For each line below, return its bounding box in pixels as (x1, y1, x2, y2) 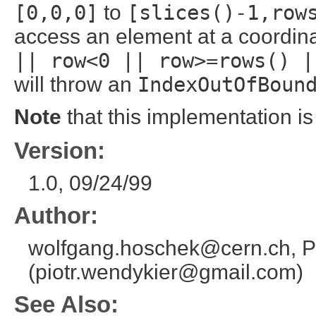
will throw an (14, 72, 138, 96)
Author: (14, 202, 98, 229)
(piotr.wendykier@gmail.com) (28, 260, 303, 284)
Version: (14, 137, 105, 164)
